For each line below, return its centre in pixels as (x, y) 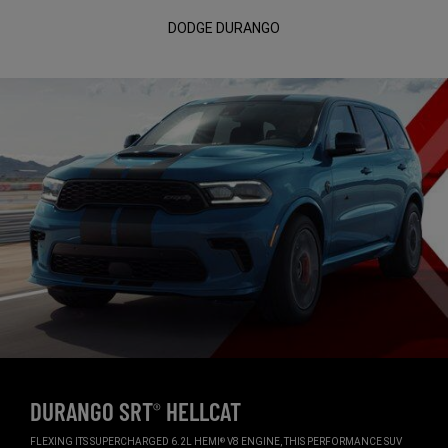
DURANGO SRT (91, 411)
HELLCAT (201, 411)
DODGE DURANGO (224, 27)
